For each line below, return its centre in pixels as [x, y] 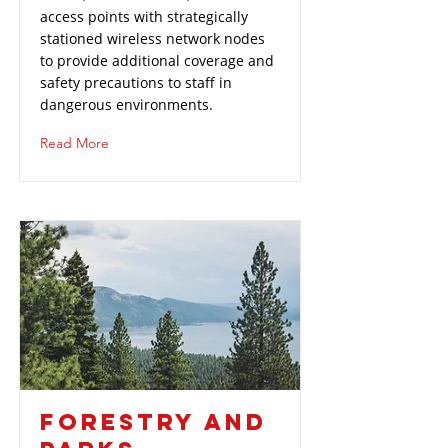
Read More [74, 143]
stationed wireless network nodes [152, 38]
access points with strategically [144, 16]
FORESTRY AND [153, 422]
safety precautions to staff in [136, 82]
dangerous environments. [128, 104]
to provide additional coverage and [157, 60]
